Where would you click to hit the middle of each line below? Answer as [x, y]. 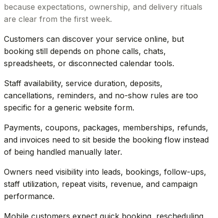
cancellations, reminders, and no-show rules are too [101, 95]
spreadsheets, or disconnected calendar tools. [89, 63]
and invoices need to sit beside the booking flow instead [106, 139]
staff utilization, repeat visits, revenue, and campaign [101, 184]
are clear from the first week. [58, 19]
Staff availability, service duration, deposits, [83, 83]
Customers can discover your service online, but [94, 39]
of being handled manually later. [63, 152]
